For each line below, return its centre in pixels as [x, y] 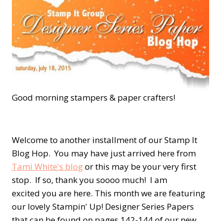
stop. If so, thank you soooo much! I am [90, 180]
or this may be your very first [140, 167]
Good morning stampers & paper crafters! [93, 98]
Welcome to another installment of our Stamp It [105, 140]
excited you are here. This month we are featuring [109, 193]
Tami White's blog [47, 167]
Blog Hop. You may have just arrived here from [104, 153]
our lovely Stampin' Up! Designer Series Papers [103, 207]
